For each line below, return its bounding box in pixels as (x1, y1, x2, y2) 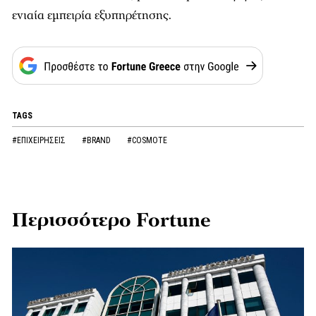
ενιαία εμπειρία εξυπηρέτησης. (12, 7, 171, 23)
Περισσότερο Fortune (12, 207, 211, 233)
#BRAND (82, 135, 113, 145)
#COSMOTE (127, 135, 167, 145)
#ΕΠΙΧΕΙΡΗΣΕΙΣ (12, 135, 68, 145)
